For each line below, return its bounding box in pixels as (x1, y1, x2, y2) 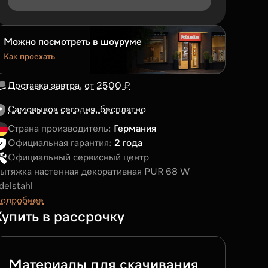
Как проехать (4, 53, 55, 61)
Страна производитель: (8, 124, 114, 134)
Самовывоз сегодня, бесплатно (8, 105, 146, 115)
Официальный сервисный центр (8, 153, 149, 163)
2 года (114, 139, 142, 148)
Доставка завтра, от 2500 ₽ (8, 81, 130, 91)
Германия (114, 124, 156, 134)
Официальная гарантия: (8, 139, 114, 148)
